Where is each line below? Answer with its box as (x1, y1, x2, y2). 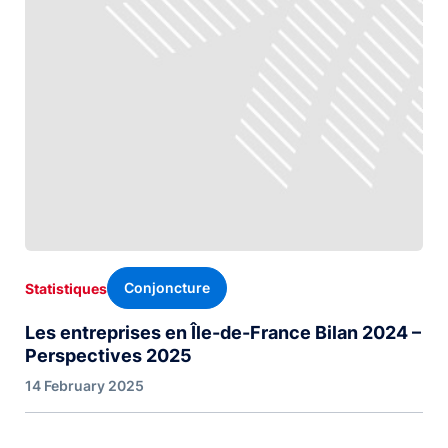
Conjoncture (124, 279, 210, 297)
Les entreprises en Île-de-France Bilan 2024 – (25, 322, 421, 344)
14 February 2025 (25, 377, 144, 395)
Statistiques (25, 279, 107, 297)
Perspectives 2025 (25, 345, 192, 367)
